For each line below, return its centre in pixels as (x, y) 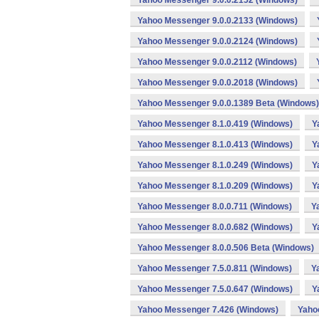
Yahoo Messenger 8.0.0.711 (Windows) (215, 206)
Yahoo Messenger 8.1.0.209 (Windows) (215, 186)
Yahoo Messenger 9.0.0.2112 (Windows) (217, 62)
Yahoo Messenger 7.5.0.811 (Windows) (215, 268)
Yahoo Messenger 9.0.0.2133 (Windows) (218, 21)
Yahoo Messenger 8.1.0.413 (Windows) (215, 145)
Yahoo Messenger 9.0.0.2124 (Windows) (218, 41)
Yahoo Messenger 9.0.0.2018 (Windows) (218, 83)
